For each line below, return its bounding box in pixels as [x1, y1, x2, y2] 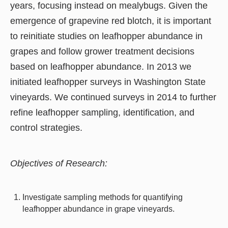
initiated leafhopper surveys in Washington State [10, 76, 206, 87]
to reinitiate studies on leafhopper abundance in [10, 31, 203, 41]
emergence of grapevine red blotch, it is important [10, 15, 211, 26]
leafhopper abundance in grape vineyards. [22, 204, 175, 213]
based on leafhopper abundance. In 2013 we [10, 61, 191, 72]
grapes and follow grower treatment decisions [10, 46, 194, 56]
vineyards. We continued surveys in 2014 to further [10, 92, 216, 102]
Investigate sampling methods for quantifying [22, 192, 183, 202]
